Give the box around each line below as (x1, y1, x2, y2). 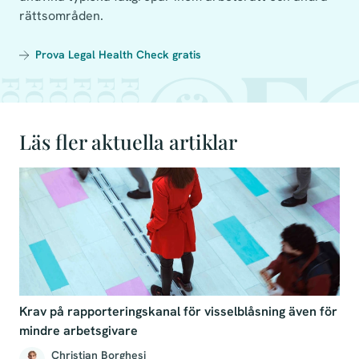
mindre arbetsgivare (19, 322, 138, 339)
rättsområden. (19, 7, 103, 24)
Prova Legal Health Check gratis (35, 47, 201, 62)
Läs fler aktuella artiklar (19, 128, 237, 155)
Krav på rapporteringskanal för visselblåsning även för (19, 303, 337, 320)
